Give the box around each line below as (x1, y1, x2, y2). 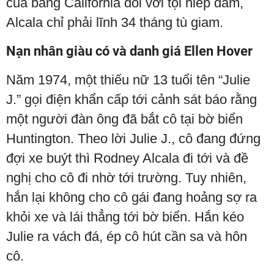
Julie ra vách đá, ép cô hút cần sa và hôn (6, 229, 247, 244)
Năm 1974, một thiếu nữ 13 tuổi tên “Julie (6, 72, 250, 87)
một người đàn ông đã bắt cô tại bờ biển (6, 111, 243, 127)
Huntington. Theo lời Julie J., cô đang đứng (6, 131, 261, 146)
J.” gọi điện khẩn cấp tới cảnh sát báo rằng (6, 92, 257, 107)
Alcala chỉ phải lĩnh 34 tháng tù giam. (6, 15, 223, 30)
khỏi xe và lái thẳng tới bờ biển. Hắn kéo (6, 209, 244, 224)
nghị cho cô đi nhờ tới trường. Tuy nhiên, (6, 170, 246, 185)
